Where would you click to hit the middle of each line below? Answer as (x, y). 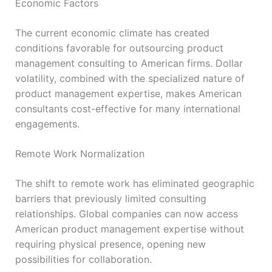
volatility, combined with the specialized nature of (130, 78)
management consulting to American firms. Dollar (129, 63)
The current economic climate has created (112, 32)
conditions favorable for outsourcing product (119, 48)
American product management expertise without (129, 229)
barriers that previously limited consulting (110, 198)
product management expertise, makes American (128, 93)
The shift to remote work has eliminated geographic (134, 183)
